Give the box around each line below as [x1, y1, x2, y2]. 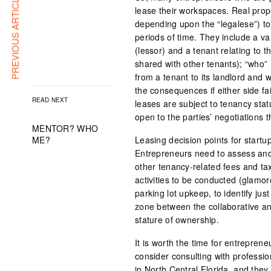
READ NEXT [32, 95, 68, 104]
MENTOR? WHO [32, 122, 99, 134]
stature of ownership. [135, 214, 219, 226]
